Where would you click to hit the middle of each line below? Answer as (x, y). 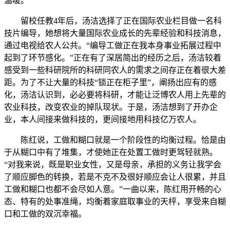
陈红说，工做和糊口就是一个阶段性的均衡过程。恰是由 (115, 140)
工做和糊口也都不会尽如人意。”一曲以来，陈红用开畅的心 (113, 189)
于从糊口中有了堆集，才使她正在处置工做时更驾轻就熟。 (111, 152)
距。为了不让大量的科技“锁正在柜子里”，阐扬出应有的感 (110, 83)
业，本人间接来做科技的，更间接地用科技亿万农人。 (103, 120)
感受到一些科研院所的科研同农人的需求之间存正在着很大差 (115, 70)
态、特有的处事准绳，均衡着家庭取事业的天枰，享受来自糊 (115, 202)
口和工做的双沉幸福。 (45, 214)
